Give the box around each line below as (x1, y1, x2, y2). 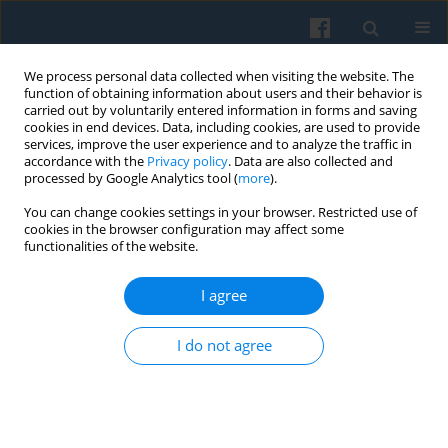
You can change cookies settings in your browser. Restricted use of (24, 204, 417, 221)
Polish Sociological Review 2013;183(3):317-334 (15, 383, 287, 401)
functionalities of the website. (24, 238, 198, 255)
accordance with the (24, 153, 147, 170)
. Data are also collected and (228, 153, 393, 170)
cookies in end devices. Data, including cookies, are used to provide (24, 119, 420, 136)
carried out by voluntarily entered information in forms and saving (24, 102, 417, 119)
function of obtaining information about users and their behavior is (24, 85, 422, 102)
